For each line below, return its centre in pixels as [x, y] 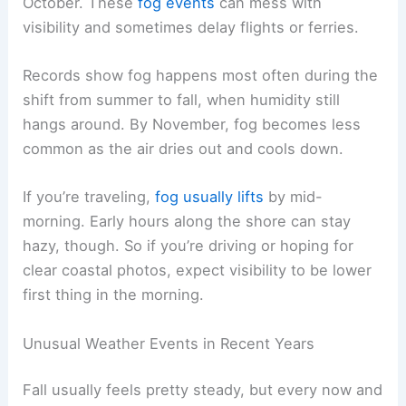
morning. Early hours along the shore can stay [187, 222]
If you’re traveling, [89, 197]
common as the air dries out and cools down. [184, 149]
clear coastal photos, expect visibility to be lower [198, 271]
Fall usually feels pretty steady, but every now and [203, 390]
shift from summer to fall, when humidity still [182, 100]
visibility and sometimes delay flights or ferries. [191, 27]
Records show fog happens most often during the [201, 76]
